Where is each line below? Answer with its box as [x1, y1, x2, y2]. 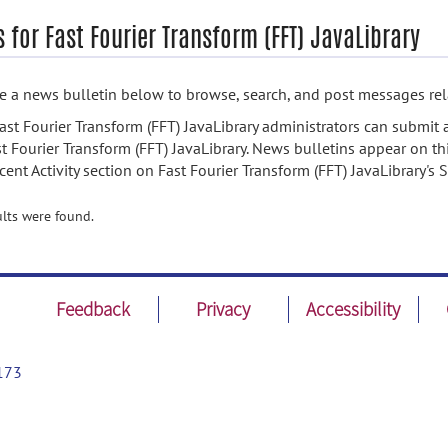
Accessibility [306, 297, 401, 321]
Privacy [196, 297, 251, 321]
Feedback [56, 297, 131, 321]
